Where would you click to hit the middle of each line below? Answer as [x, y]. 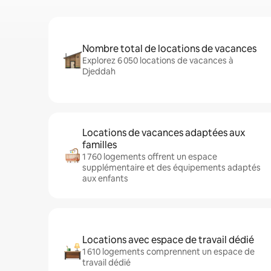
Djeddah [99, 71]
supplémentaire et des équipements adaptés [171, 168]
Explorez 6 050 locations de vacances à [158, 60]
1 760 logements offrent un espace [150, 157]
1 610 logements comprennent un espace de [168, 252]
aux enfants [105, 178]
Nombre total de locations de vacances [169, 49]
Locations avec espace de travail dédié [168, 240]
